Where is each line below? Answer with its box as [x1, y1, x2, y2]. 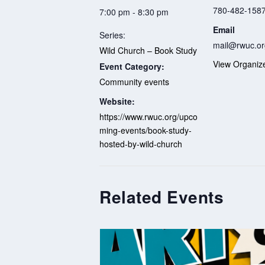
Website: [99, 95, 135, 107]
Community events [99, 75, 169, 88]
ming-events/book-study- [99, 124, 192, 136]
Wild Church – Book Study [99, 44, 197, 56]
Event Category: [99, 60, 164, 72]
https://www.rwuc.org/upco [99, 110, 198, 122]
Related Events [99, 185, 224, 209]
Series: [99, 28, 125, 41]
